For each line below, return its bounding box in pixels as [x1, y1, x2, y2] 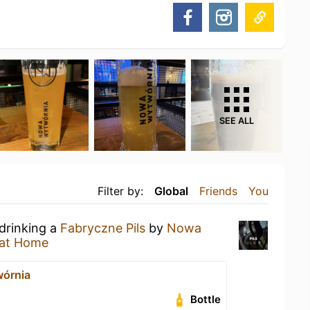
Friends [199, 184, 237, 198]
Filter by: [98, 184, 143, 198]
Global [154, 184, 188, 198]
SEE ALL [219, 116, 254, 126]
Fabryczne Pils [60, 221, 145, 235]
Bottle [190, 293, 221, 306]
